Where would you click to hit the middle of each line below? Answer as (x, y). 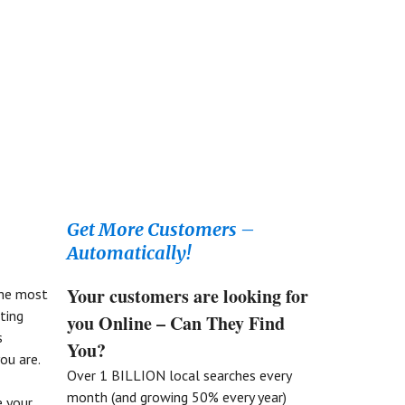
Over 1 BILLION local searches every (179, 375)
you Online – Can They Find (175, 323)
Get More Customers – (160, 229)
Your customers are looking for (187, 296)
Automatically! (128, 253)
